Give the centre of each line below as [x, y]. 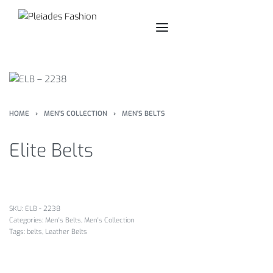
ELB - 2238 [43, 209]
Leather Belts [66, 232]
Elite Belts [51, 151]
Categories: [27, 221]
